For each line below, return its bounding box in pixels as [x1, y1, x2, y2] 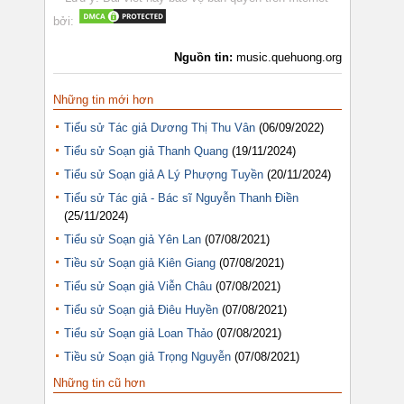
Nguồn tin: [174, 50, 236, 65]
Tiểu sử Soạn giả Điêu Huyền [64, 302, 218, 317]
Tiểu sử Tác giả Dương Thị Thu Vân [64, 120, 255, 134]
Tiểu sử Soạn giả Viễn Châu [64, 279, 212, 293]
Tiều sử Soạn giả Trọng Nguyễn [64, 349, 231, 363]
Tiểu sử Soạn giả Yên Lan [64, 232, 201, 246]
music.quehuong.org [236, 50, 342, 65]
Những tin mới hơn [53, 93, 153, 107]
